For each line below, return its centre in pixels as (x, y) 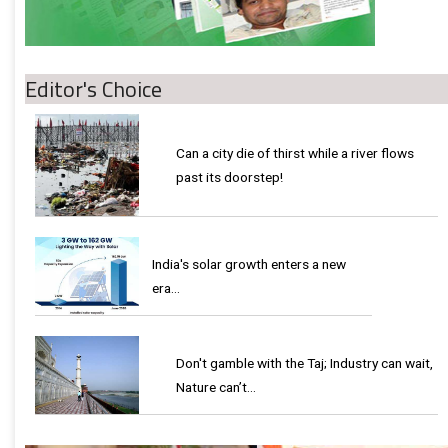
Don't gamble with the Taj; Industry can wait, (304, 363)
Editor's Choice (93, 89)
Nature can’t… (216, 387)
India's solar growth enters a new (249, 264)
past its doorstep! (229, 177)
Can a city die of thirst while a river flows (295, 153)
